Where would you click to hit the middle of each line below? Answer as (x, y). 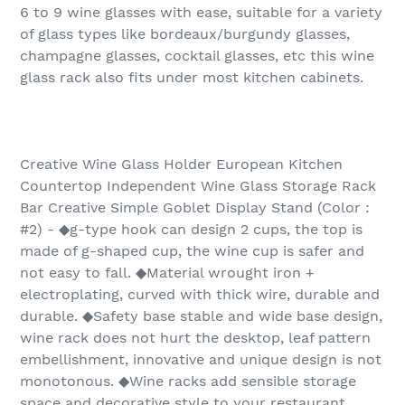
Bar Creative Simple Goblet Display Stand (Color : (195, 208)
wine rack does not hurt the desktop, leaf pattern (195, 338)
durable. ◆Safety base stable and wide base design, (201, 316)
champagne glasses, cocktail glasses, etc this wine (197, 56)
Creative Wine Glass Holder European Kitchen (181, 165)
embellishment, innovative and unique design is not (201, 360)
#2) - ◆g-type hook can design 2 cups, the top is (191, 230)
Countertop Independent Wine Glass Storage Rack (198, 186)
